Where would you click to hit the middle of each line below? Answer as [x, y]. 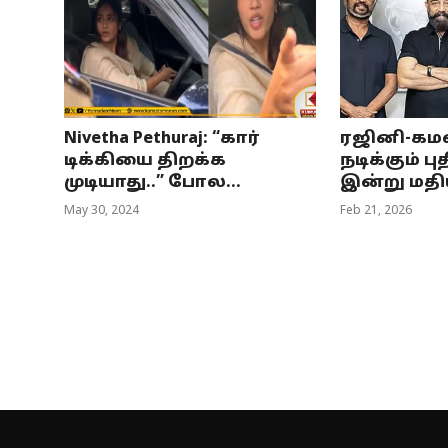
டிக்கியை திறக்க [145, 161]
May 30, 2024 [101, 211]
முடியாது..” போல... [152, 183]
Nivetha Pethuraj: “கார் [162, 139]
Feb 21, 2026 [375, 211]
